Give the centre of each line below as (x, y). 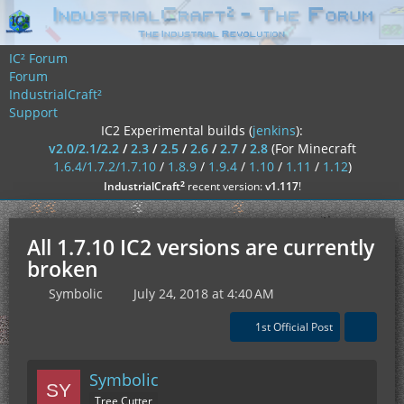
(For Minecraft (313, 148)
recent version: (225, 186)
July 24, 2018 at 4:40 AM (204, 294)
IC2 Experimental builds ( (177, 130)
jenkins (274, 130)
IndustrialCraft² (55, 94)
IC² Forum (38, 58)
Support (33, 112)
